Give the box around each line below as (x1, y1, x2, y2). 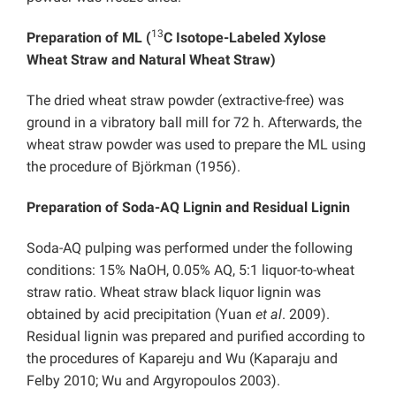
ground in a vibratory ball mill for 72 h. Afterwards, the (27, 114, 362, 132)
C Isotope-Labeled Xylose (164, 29, 326, 47)
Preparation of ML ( (27, 29, 151, 47)
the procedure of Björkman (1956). (27, 158, 240, 176)
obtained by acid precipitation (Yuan (27, 306, 255, 324)
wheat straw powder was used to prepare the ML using (27, 136, 366, 154)
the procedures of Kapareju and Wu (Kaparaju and (27, 350, 338, 368)
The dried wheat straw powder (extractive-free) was (27, 92, 344, 110)
